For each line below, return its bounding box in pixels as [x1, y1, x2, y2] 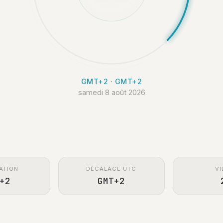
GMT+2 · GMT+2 [81, 77, 142, 86]
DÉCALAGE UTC [86, 165, 137, 172]
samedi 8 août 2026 [78, 88, 145, 97]
